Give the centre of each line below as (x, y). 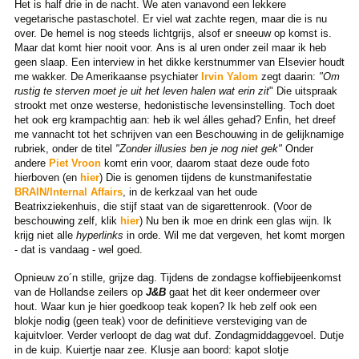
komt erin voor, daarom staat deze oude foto (205, 163)
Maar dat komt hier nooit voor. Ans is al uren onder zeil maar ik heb (170, 47)
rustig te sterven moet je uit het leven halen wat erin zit (141, 91)
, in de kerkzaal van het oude (190, 192)
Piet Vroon (75, 163)
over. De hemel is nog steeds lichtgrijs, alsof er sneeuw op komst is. (173, 33)
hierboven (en (47, 177)
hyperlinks (99, 235)
